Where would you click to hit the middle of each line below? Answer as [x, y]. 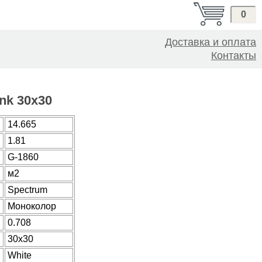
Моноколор [32, 206]
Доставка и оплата [211, 42]
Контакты [234, 56]
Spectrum [27, 190]
